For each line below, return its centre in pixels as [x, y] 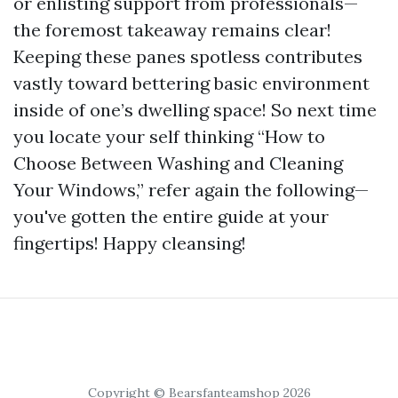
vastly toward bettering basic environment [191, 83]
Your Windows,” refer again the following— [191, 190]
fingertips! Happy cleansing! [130, 243]
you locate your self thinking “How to [169, 136]
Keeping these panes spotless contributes [188, 56]
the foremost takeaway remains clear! [172, 30]
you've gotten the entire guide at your [171, 216]
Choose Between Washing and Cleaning [178, 163]
